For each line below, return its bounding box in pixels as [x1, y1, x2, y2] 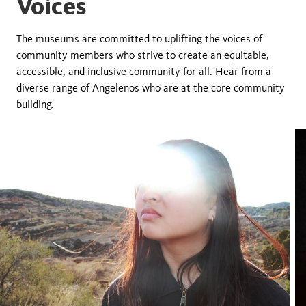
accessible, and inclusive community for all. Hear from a [16, 64, 271, 78]
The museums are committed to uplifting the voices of [16, 31, 262, 45]
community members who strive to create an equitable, [16, 48, 269, 61]
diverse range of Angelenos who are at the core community [16, 81, 285, 94]
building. [16, 97, 54, 111]
